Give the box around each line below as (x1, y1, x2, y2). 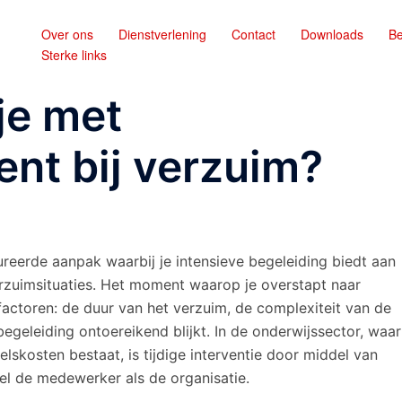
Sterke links (40, 46, 107, 64)
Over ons (40, 25, 93, 43)
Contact (231, 25, 275, 43)
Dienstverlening (118, 25, 206, 43)
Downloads (300, 25, 363, 43)
